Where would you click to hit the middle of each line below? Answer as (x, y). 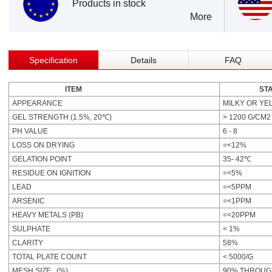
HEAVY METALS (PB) (48, 215)
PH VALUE (30, 131)
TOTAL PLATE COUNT (49, 257)
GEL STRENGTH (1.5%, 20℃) (62, 117)
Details (144, 60)
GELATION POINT (42, 159)
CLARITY (28, 243)
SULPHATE (31, 229)
